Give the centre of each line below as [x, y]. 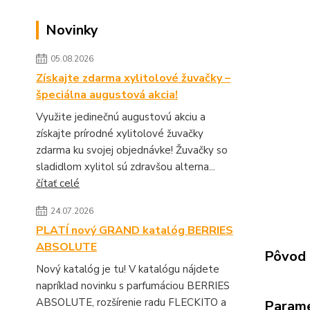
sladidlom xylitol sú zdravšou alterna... [126, 167]
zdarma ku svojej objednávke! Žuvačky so [132, 150]
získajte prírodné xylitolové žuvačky [120, 134]
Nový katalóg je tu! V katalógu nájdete [128, 269]
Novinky [72, 30]
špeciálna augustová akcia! [107, 95]
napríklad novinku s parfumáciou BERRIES [133, 286]
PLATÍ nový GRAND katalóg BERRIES [135, 230]
